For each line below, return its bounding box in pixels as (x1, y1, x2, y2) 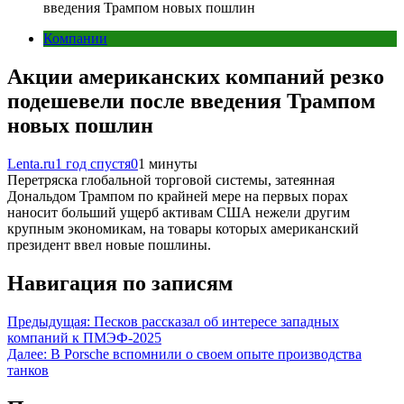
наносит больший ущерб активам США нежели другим (7, 204, 350, 220)
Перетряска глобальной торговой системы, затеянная (7, 171, 335, 188)
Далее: (7, 345, 47, 362)
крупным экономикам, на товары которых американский (7, 220, 359, 236)
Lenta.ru (7, 155, 55, 171)
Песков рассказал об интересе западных (94, 313, 339, 329)
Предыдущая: (7, 313, 90, 329)
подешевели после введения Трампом (7, 88, 375, 113)
